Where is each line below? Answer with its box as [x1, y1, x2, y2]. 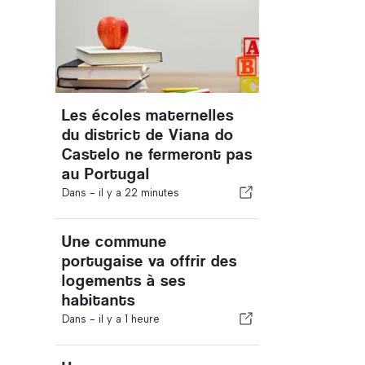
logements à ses [62, 271, 186, 290]
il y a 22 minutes [99, 187, 179, 199]
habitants [62, 291, 135, 310]
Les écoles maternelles [62, 106, 234, 125]
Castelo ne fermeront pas [62, 145, 253, 164]
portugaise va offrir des [62, 252, 237, 270]
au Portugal [62, 165, 150, 183]
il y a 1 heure [99, 313, 160, 325]
